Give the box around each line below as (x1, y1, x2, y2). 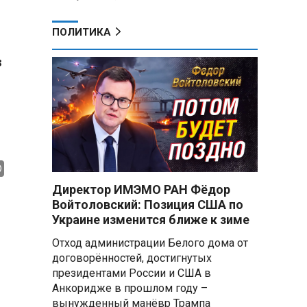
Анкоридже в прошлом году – (52, 282, 208, 295)
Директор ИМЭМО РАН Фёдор (52, 182, 230, 197)
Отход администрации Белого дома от (52, 236, 248, 249)
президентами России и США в (52, 267, 211, 280)
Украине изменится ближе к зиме (52, 212, 249, 227)
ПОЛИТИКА (52, 26, 111, 38)
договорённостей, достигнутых (52, 251, 212, 265)
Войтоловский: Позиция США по (52, 197, 243, 212)
